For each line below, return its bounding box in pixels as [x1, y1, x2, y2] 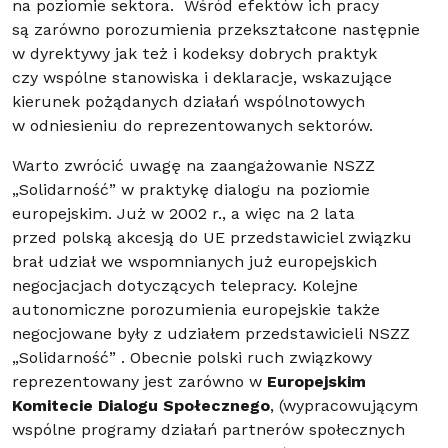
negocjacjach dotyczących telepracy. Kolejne [12, 278, 358, 295]
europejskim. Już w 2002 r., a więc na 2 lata [12, 206, 355, 223]
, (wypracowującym [270, 398, 418, 415]
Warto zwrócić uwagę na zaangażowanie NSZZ [12, 158, 375, 175]
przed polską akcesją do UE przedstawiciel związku [12, 230, 412, 247]
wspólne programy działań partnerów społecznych [12, 422, 405, 439]
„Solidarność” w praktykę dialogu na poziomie [12, 182, 370, 199]
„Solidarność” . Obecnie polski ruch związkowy [12, 350, 372, 367]
